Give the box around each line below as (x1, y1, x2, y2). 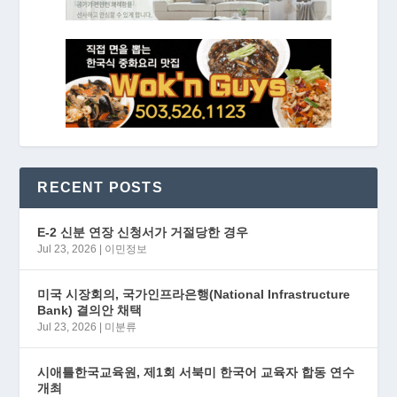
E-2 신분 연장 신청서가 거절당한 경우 (37, 224, 249, 239)
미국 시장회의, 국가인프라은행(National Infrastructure (37, 286, 351, 301)
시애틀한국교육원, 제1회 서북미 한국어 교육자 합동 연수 (37, 364, 355, 379)
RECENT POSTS (37, 179, 163, 195)
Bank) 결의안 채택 (37, 302, 143, 317)
